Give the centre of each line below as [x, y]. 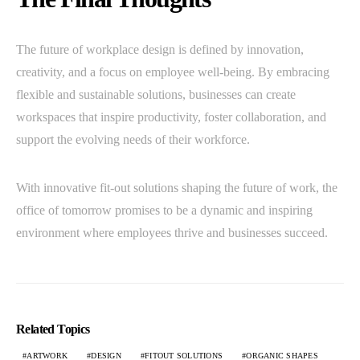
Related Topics [53, 329]
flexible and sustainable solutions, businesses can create [156, 94]
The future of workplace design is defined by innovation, [160, 49]
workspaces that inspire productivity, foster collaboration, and [171, 117]
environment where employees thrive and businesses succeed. [172, 232]
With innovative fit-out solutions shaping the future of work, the [177, 187]
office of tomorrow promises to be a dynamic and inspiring [164, 210]
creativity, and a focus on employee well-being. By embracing [173, 72]
